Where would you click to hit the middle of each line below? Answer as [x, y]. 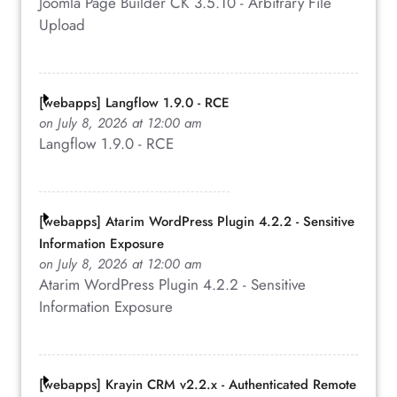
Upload [62, 24]
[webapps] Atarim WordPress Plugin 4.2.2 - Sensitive [197, 221]
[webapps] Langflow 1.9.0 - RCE [134, 102]
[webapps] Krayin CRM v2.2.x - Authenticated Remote [198, 384]
